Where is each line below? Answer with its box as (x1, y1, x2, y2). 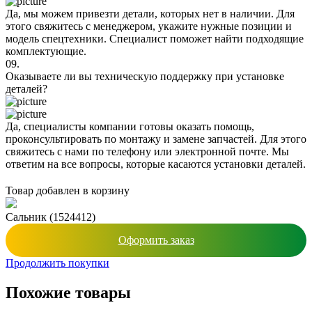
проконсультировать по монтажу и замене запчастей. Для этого (6, 132, 306, 145)
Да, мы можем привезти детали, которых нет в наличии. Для (6, 7, 295, 19)
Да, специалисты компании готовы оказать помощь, (6, 120, 254, 132)
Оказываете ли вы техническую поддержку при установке (6, 70, 284, 82)
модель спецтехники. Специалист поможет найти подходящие (6, 32, 304, 45)
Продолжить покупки (6, 256, 109, 269)
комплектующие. (6, 45, 86, 57)
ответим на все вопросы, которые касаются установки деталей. (6, 157, 306, 170)
